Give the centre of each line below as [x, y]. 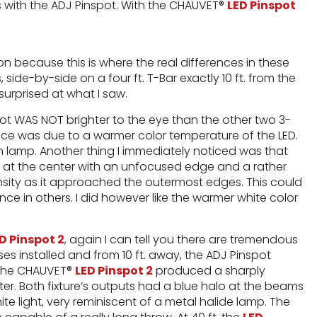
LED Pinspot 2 [114, 271]
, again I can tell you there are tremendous [181, 240]
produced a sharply [209, 271]
